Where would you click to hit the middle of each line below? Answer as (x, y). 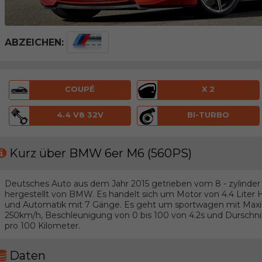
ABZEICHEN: (34, 42)
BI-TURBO (208, 114)
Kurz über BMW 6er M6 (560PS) (101, 154)
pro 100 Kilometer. (42, 225)
